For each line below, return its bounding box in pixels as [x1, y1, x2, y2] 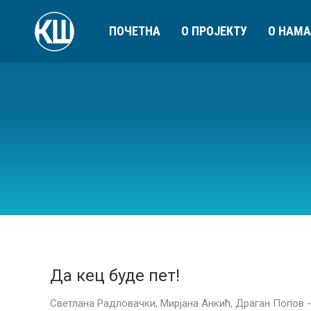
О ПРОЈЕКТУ [181, 24, 247, 38]
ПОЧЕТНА [109, 24, 160, 38]
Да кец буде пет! [50, 266, 180, 285]
